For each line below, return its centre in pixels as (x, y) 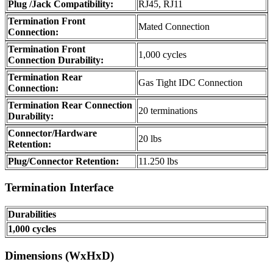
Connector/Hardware (52, 133)
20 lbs (150, 138)
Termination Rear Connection (70, 105)
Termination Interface (59, 188)
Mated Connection (174, 26)
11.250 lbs (158, 161)
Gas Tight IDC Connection (190, 82)
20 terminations (168, 110)
